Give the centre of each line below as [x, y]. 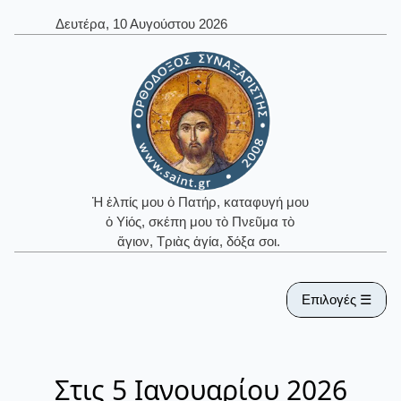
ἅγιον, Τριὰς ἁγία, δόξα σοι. [200, 242]
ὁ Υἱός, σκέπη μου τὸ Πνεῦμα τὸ [200, 222]
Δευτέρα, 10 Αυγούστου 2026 [141, 24]
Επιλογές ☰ [337, 299]
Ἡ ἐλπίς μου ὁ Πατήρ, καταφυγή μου [200, 202]
